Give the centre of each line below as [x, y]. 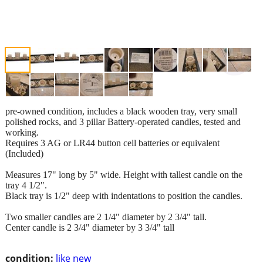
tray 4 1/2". [26, 185]
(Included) [24, 153]
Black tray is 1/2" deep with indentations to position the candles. [124, 195]
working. [23, 132]
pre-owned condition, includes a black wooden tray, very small [121, 111]
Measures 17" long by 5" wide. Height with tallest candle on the [124, 174]
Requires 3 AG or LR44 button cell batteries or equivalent [112, 143]
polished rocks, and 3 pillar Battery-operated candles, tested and [123, 122]
